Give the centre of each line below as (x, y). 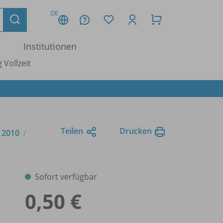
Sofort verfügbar (66, 176)
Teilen (72, 131)
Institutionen (50, 46)
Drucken (136, 131)
